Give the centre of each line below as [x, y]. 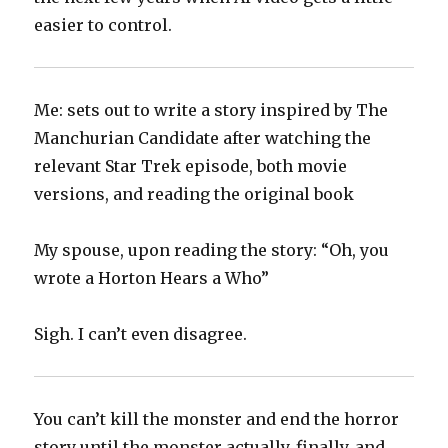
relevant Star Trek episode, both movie [191, 166]
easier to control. [103, 25]
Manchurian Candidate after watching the [203, 138]
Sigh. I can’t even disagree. [141, 334]
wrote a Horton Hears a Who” [152, 278]
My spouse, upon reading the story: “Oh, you [212, 250]
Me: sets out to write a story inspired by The [211, 110]
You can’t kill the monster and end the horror [217, 419]
